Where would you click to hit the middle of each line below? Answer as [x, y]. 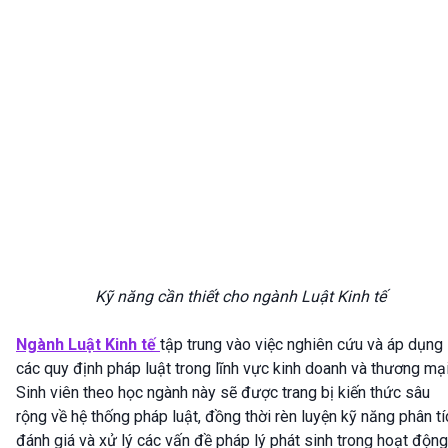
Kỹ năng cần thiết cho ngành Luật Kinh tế [240, 297]
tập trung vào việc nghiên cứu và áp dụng [301, 345]
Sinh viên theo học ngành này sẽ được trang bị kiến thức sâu [223, 393]
